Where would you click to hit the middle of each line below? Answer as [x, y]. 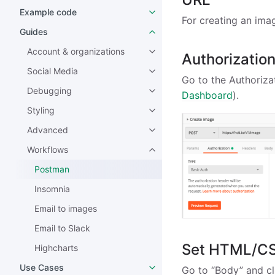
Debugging [49, 91]
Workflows [48, 149]
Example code [48, 12]
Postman [52, 169]
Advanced [48, 130]
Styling [41, 110]
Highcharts [56, 248]
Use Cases [42, 267]
